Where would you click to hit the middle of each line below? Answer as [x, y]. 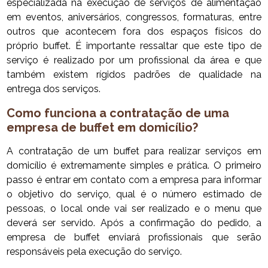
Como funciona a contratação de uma [118, 113]
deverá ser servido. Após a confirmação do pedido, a [134, 223]
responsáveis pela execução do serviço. [95, 252]
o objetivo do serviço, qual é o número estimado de [134, 194]
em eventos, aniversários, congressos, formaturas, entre [134, 17]
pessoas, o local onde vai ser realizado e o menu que [134, 209]
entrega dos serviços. [54, 89]
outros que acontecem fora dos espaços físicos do [134, 32]
